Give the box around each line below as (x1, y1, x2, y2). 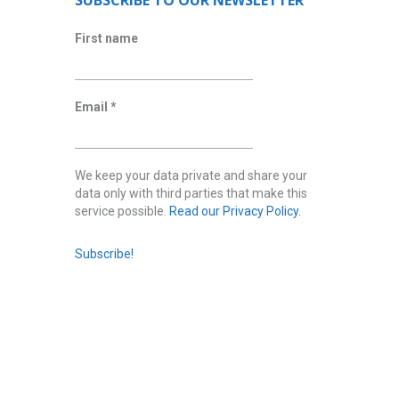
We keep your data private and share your (74, 168, 307, 183)
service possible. (74, 204, 169, 218)
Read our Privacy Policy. (168, 204, 301, 218)
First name (74, 31, 138, 45)
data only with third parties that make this (74, 186, 307, 200)
